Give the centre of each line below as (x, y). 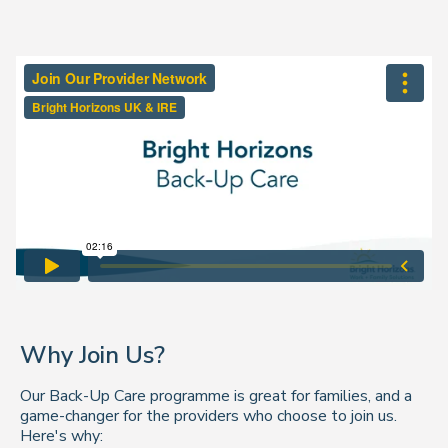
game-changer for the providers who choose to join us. (208, 416)
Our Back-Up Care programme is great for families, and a (216, 396)
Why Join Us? (92, 355)
